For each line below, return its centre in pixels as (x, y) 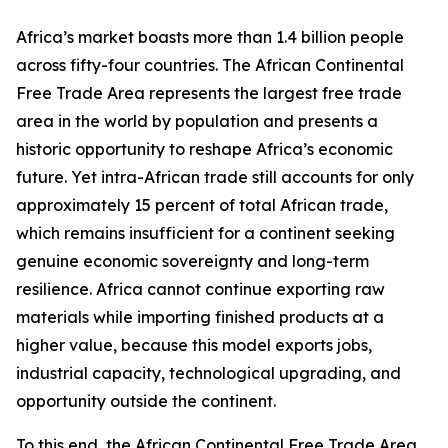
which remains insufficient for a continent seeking (205, 233)
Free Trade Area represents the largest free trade (209, 93)
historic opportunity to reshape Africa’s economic (204, 149)
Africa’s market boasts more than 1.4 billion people (210, 37)
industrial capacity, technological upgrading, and (208, 373)
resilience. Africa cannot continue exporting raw (200, 289)
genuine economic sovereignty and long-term (192, 261)
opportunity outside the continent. (148, 401)
